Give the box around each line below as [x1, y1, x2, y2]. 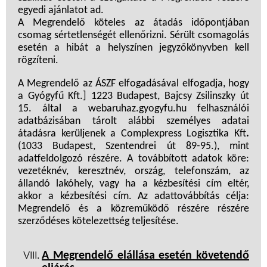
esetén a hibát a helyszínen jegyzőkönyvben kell [18, 42, 249, 54]
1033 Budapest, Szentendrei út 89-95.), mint [21, 141, 249, 153]
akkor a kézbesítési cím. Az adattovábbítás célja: [18, 191, 249, 203]
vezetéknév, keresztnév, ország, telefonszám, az [18, 166, 249, 178]
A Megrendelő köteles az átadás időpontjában [18, 17, 249, 29]
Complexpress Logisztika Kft [120, 128, 247, 140]
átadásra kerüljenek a [18, 128, 121, 140]
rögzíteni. [18, 55, 58, 67]
